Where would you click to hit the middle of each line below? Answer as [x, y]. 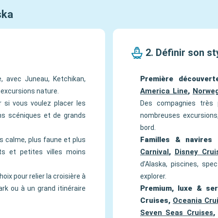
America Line [164, 91]
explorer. [153, 176]
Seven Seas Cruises [177, 213]
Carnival [154, 152]
